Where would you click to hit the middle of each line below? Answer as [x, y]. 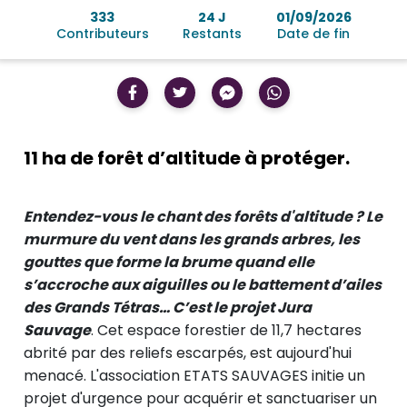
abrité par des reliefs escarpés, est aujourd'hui [188, 352]
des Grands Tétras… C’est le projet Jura [168, 307]
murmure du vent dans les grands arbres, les [192, 239]
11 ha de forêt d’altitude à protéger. [187, 158]
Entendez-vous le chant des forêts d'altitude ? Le [203, 216]
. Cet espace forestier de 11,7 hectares [226, 330]
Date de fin [313, 33]
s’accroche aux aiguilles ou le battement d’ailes [203, 284]
